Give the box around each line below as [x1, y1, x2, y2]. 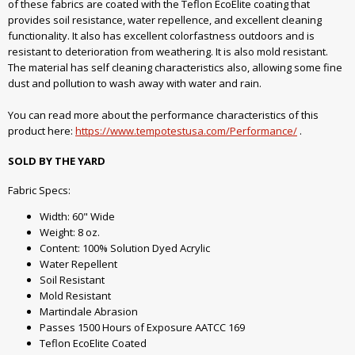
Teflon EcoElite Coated [40, 336, 147, 351]
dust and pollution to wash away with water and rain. [8, 76, 261, 91]
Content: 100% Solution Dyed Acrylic [40, 241, 210, 256]
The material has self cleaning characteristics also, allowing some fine [8, 60, 342, 75]
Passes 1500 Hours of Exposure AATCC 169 [40, 320, 245, 335]
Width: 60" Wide [40, 209, 115, 224]
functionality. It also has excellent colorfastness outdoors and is [8, 29, 315, 44]
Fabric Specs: [8, 183, 71, 198]
